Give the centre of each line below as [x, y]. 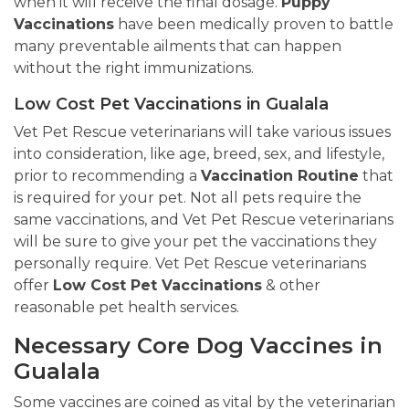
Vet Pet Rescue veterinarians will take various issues [202, 132]
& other [291, 286]
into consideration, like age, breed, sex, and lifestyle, [199, 154]
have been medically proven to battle [254, 25]
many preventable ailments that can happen [178, 47]
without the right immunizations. [134, 68]
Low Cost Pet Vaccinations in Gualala [171, 105]
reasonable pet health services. [126, 308]
